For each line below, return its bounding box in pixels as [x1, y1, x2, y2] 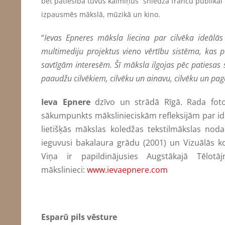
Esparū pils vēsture [41, 211, 117, 222]
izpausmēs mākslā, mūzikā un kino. [41, 9, 160, 19]
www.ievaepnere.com [87, 164, 168, 175]
